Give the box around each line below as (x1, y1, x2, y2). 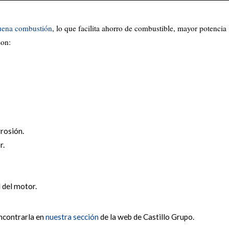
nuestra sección (45, 212, 99, 222)
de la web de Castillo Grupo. (98, 212, 194, 222)
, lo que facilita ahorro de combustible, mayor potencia (52, 23, 226, 34)
